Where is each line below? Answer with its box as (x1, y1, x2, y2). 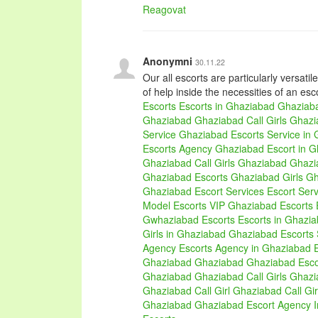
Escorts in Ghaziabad (179, 99, 275, 113)
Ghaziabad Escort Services (143, 184, 264, 198)
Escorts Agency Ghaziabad (143, 141, 264, 155)
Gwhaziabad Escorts (143, 212, 235, 226)
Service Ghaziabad (143, 127, 228, 141)
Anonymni (143, 54, 195, 68)
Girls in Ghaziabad (143, 226, 226, 241)
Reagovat (143, 2, 186, 16)
